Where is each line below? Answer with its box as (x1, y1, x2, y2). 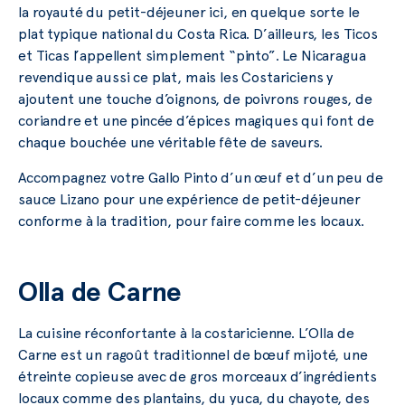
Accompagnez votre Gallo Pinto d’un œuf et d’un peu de (18, 168, 383, 186)
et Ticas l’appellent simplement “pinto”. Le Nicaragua (18, 47, 366, 65)
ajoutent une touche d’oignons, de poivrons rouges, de (18, 90, 372, 108)
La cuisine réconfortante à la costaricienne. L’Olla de (18, 324, 354, 342)
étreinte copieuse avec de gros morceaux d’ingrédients (18, 367, 377, 385)
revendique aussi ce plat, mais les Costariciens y (18, 69, 334, 87)
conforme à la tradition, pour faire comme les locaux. (18, 212, 364, 230)
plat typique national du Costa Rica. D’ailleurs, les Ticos (18, 25, 378, 43)
